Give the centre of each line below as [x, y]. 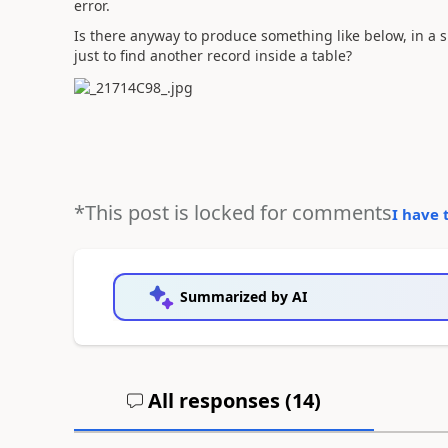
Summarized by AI [243, 296]
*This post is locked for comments [232, 212]
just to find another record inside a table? [212, 55]
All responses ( [217, 400]
